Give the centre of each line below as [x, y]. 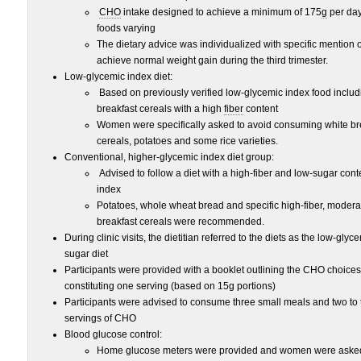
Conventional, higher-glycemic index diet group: [169, 157]
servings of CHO [100, 318]
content [261, 109]
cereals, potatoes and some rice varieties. [187, 141]
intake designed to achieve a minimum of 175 [221, 12]
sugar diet [86, 254]
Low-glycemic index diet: [118, 77]
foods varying [126, 28]
